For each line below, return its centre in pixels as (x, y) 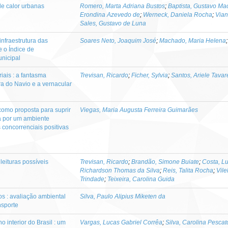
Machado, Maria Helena (193, 40)
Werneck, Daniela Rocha (178, 15)
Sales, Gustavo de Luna (113, 23)
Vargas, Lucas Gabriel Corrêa (121, 222)
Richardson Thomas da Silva (120, 170)
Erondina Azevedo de (110, 15)
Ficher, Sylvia (150, 75)
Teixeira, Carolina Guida (141, 179)
